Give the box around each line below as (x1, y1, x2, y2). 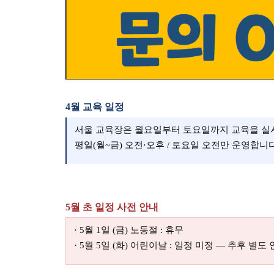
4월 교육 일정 (65, 102, 124, 113)
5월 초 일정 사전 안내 (65, 201, 158, 212)
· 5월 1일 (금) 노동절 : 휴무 (74, 224, 184, 235)
